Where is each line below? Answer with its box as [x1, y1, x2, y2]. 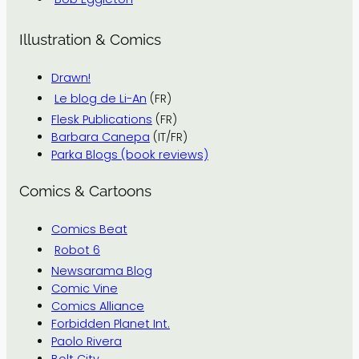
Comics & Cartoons [19, 183, 151, 200]
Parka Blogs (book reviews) [51, 146, 208, 163]
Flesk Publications [51, 111, 152, 127]
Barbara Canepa [51, 128, 150, 145]
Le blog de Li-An [54, 90, 147, 107]
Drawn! [51, 69, 91, 86]
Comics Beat [51, 220, 127, 237]
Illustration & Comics [19, 30, 161, 48]
